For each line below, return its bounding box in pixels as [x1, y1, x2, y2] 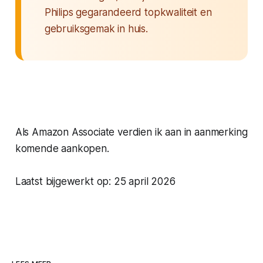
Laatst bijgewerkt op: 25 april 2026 [15, 175, 176, 187]
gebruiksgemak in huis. [44, 22, 148, 35]
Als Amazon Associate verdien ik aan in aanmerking [15, 126, 248, 138]
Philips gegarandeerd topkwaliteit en [44, 6, 212, 18]
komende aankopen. [15, 142, 109, 154]
